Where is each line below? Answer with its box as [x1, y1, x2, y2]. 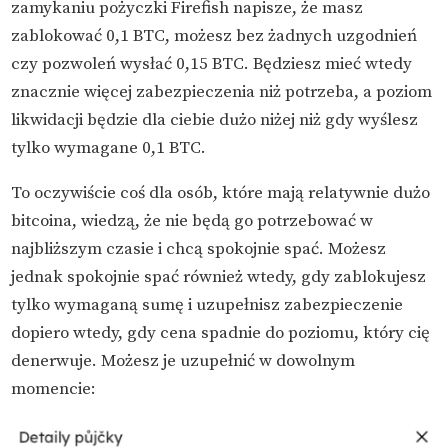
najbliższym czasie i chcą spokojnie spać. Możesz [11, 238, 387, 261]
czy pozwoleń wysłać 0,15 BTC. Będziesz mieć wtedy [11, 53, 413, 76]
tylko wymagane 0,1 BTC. [11, 137, 207, 160]
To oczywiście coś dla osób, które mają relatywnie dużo [11, 182, 431, 205]
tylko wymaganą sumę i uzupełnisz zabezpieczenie [11, 294, 404, 317]
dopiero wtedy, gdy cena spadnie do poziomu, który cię [11, 322, 431, 345]
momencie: [11, 378, 97, 401]
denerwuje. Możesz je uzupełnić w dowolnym [11, 350, 356, 373]
